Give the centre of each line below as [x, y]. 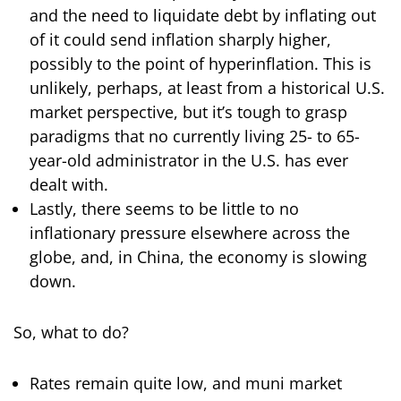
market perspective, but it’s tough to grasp [188, 112]
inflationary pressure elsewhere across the [190, 233]
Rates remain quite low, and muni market [186, 384]
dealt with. [69, 185]
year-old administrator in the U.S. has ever [189, 161]
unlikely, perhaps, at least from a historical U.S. [207, 88]
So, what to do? [71, 333]
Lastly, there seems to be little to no [164, 209]
